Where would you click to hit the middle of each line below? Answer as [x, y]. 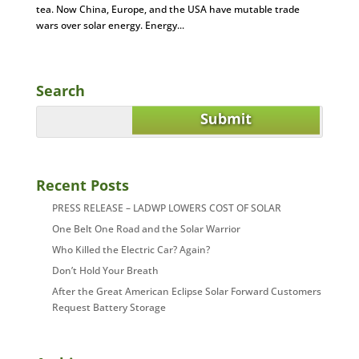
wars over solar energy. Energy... [110, 25]
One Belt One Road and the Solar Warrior [146, 229]
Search [60, 91]
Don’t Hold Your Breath [105, 270]
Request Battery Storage [109, 307]
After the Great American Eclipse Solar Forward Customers [186, 291]
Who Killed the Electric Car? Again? [131, 250]
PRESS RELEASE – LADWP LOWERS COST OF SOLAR [166, 208]
